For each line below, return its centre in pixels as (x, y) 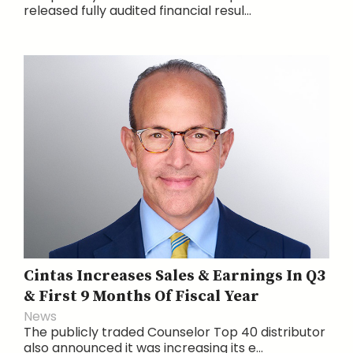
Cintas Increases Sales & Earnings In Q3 (175, 276)
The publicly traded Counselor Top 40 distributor (175, 332)
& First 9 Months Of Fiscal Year (141, 296)
